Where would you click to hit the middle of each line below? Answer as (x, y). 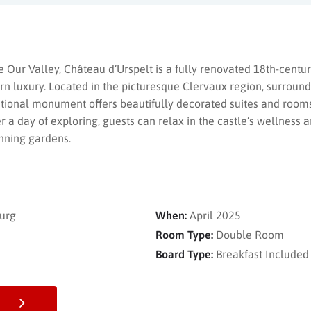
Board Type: (184, 254)
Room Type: (184, 235)
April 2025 (215, 216)
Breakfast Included (262, 254)
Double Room (250, 235)
